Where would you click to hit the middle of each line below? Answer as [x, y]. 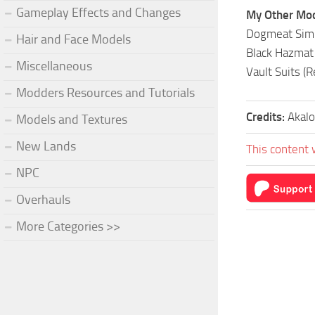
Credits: [267, 117]
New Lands [46, 146]
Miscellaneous [54, 66]
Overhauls [43, 199]
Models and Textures [72, 119]
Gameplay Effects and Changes [98, 12]
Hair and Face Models [73, 39]
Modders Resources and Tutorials [105, 92]
